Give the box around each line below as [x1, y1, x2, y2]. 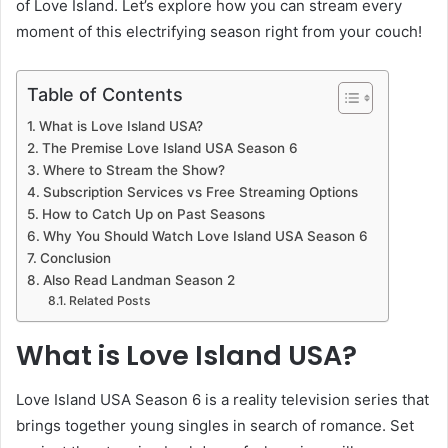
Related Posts [68, 292, 151, 308]
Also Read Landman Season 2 [42, 271, 235, 288]
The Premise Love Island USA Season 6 [41, 139, 298, 156]
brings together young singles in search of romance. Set [16, 416, 414, 436]
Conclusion [39, 249, 111, 266]
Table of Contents [27, 83, 183, 105]
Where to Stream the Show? [42, 161, 225, 178]
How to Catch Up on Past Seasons [41, 205, 265, 222]
